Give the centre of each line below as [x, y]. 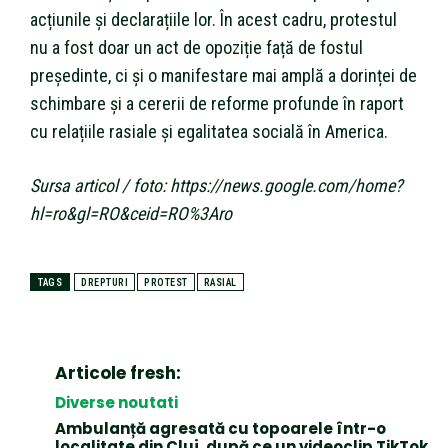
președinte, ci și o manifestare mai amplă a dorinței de [223, 75]
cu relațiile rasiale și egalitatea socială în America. [209, 131]
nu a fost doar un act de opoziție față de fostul [196, 47]
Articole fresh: [118, 372]
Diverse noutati [116, 402]
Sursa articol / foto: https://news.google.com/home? [216, 185]
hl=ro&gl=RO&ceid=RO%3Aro [131, 213]
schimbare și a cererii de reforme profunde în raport [217, 103]
